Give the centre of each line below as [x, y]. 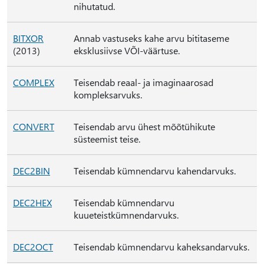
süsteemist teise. [107, 139]
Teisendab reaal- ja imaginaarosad [143, 82]
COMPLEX [34, 82]
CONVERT [34, 126]
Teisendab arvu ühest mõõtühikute [144, 126]
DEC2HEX [32, 202]
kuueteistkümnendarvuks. [126, 215]
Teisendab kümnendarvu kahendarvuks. [155, 171]
